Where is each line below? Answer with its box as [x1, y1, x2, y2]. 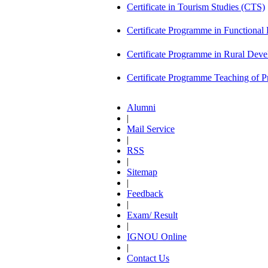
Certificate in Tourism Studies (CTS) [127, 1, 265, 12]
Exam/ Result [127, 210, 178, 220]
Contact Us [127, 253, 169, 263]
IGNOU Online [127, 232, 187, 242]
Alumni [127, 102, 156, 112]
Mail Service [127, 124, 175, 134]
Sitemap [127, 167, 157, 177]
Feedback [127, 188, 163, 199]
